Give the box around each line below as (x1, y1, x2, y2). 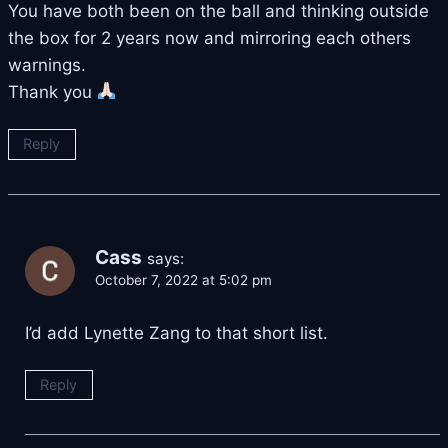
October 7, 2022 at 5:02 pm (95, 271, 272, 288)
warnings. (8, 54, 86, 75)
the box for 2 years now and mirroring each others (8, 27, 411, 48)
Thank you (8, 81, 97, 102)
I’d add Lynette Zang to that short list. (25, 322, 328, 343)
